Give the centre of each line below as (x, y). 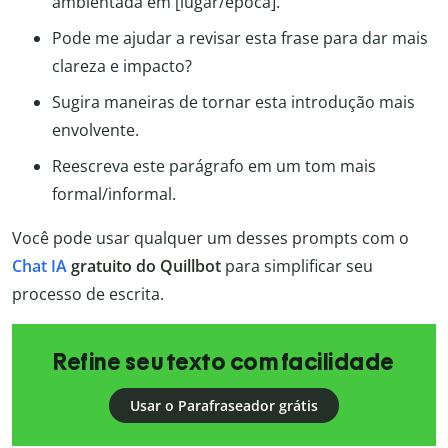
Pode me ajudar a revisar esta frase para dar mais (240, 38)
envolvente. (95, 130)
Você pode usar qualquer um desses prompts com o (210, 238)
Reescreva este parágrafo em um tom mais (214, 166)
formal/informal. (114, 194)
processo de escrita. (88, 294)
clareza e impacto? (122, 66)
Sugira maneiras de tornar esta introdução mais (233, 102)
